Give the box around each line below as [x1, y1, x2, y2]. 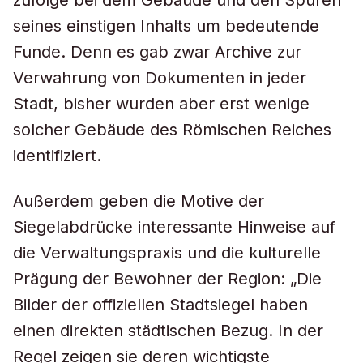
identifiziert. [13, 146, 101, 165]
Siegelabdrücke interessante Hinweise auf [13, 217, 335, 237]
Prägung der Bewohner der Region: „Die [13, 269, 322, 288]
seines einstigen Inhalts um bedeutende [13, 16, 319, 36]
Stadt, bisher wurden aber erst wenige [13, 94, 310, 113]
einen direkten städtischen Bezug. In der [13, 321, 323, 340]
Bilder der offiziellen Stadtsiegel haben [13, 295, 308, 314]
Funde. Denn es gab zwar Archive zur [13, 42, 301, 62]
